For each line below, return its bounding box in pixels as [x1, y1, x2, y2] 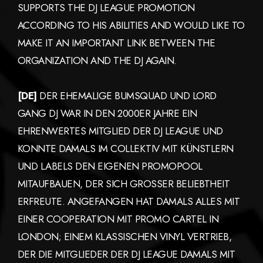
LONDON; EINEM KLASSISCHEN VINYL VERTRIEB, [18, 230, 232, 244]
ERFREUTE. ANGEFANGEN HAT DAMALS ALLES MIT [18, 194, 240, 209]
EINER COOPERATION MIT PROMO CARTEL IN [18, 212, 219, 227]
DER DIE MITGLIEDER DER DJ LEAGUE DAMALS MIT [18, 247, 235, 262]
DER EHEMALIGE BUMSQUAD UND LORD [36, 89, 217, 103]
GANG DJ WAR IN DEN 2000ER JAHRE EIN [18, 106, 197, 121]
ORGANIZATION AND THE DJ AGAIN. [18, 53, 177, 68]
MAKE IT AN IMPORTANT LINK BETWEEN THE [18, 36, 215, 50]
